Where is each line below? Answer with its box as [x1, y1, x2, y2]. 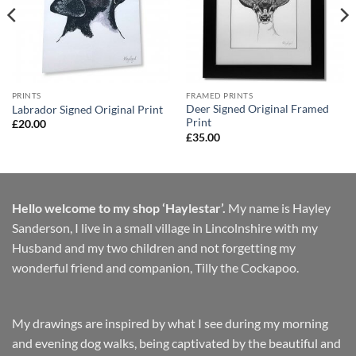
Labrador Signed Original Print [11, 103, 163, 116]
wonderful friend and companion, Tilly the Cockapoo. [12, 260, 299, 276]
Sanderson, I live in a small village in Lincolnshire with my [12, 220, 318, 236]
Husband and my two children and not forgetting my [12, 240, 296, 256]
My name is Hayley [226, 200, 331, 216]
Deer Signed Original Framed [185, 103, 329, 116]
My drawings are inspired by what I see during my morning [12, 315, 328, 331]
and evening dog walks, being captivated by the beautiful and [12, 335, 341, 350]
